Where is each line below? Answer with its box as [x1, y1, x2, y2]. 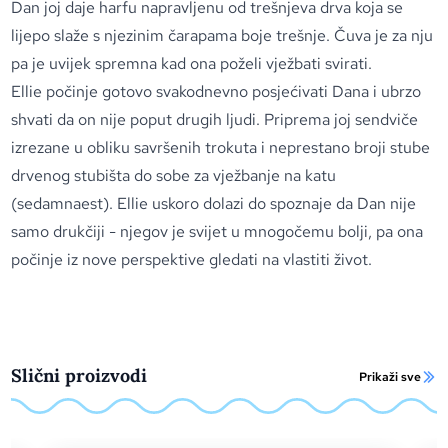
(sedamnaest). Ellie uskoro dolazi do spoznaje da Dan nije [11, 193, 417, 214]
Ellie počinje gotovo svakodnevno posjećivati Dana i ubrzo [11, 81, 422, 102]
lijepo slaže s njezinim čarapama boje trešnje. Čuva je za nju [11, 25, 434, 46]
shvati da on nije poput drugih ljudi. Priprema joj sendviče [11, 109, 419, 130]
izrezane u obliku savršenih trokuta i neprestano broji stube [11, 137, 431, 158]
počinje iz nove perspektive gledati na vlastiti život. [11, 249, 373, 270]
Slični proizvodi [11, 364, 148, 387]
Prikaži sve [358, 369, 421, 385]
